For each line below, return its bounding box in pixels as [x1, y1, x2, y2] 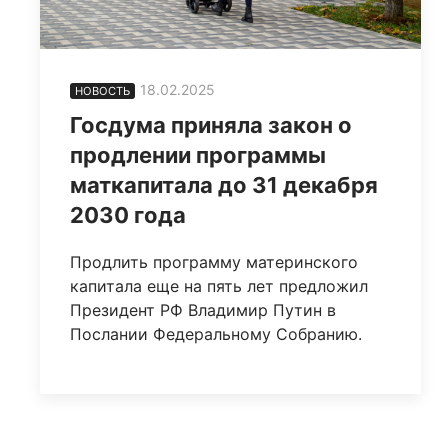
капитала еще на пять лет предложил [70, 275, 368, 296]
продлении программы [70, 141, 326, 168]
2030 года [70, 201, 186, 228]
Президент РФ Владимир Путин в [70, 299, 336, 320]
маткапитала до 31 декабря [70, 171, 378, 198]
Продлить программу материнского [70, 251, 358, 272]
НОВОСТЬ [75, 83, 130, 98]
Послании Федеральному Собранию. [70, 323, 362, 344]
